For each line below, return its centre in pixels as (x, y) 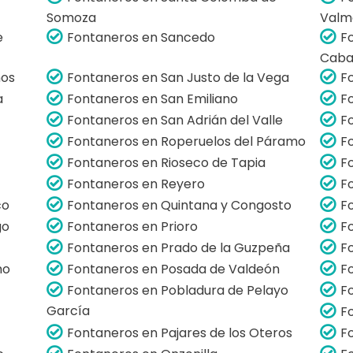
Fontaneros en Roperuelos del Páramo (187, 141)
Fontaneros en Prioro (133, 226)
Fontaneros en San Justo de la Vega (178, 77)
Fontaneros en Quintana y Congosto (180, 205)
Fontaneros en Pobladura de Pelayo (178, 290)
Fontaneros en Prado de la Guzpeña (179, 247)
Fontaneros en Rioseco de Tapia (167, 162)
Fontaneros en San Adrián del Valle (175, 120)
